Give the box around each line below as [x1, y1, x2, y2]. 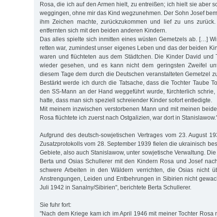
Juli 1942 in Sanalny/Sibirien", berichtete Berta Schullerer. [40, 184, 191, 191]
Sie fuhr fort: [40, 201, 71, 208]
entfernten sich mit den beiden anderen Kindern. [40, 27, 167, 34]
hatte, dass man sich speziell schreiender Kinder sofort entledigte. [40, 96, 212, 104]
